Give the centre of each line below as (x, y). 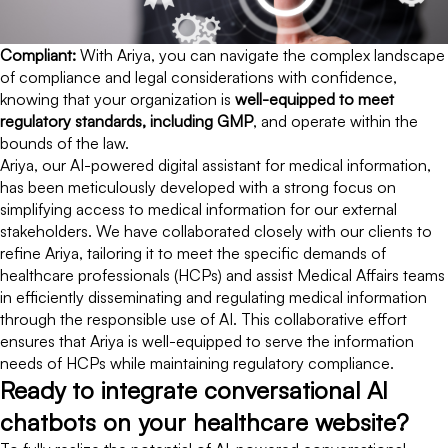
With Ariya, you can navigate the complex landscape (260, 54)
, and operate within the (335, 120)
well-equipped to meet (314, 98)
